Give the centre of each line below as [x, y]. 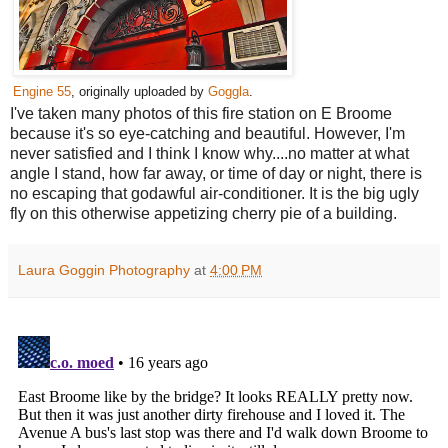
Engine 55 [42, 91]
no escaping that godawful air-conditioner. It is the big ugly [214, 193]
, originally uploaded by [139, 91]
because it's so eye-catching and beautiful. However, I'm [207, 133]
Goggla [228, 91]
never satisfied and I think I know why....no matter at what [209, 153]
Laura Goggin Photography [104, 269]
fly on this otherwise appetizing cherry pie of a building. [203, 213]
